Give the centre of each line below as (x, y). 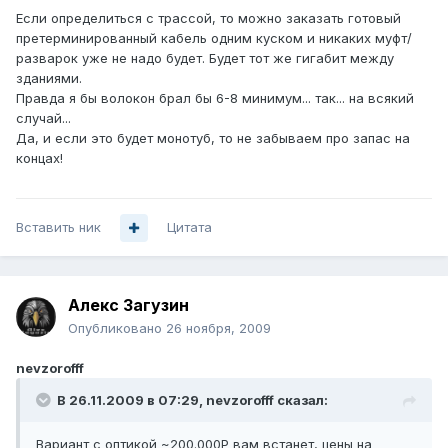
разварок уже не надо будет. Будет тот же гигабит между (205, 58)
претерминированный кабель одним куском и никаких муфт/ (214, 38)
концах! (39, 158)
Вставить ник (58, 227)
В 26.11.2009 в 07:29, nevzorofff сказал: (192, 400)
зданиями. (49, 78)
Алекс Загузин (128, 305)
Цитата (189, 227)
